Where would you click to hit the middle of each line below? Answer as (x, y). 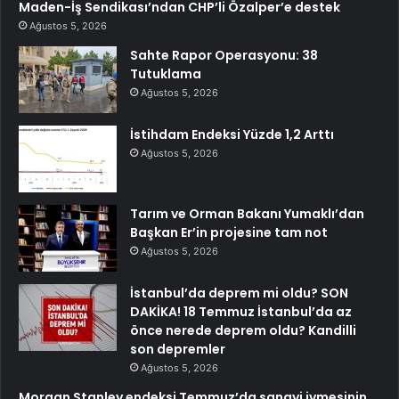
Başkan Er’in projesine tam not (229, 233)
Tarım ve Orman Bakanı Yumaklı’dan (247, 214)
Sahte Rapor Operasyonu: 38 (224, 56)
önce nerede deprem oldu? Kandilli (243, 331)
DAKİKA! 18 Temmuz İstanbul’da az (241, 312)
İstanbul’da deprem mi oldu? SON (239, 293)
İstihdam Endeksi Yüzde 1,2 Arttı (232, 135)
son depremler (178, 350)
